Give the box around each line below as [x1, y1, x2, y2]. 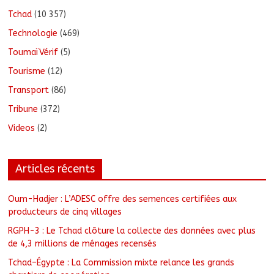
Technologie [8, 28, 58, 39]
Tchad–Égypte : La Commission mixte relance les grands [8, 257, 235, 268]
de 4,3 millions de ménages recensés [8, 239, 157, 250]
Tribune [8, 104, 39, 115]
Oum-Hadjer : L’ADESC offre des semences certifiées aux [8, 194, 237, 205]
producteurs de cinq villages [8, 207, 122, 218]
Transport [8, 85, 50, 96]
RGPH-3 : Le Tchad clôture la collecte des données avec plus [8, 226, 256, 237]
